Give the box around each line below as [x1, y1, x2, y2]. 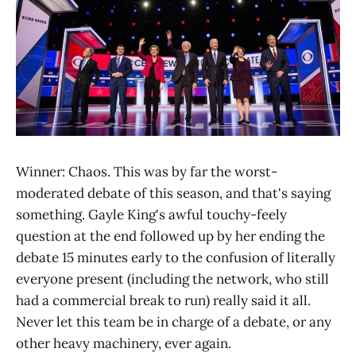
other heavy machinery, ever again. [16, 334, 231, 352]
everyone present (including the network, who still [16, 269, 329, 288]
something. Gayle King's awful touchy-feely [16, 205, 287, 223]
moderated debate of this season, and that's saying [16, 184, 331, 202]
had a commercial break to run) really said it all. [16, 291, 311, 309]
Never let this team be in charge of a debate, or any [16, 312, 331, 331]
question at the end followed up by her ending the [16, 226, 325, 245]
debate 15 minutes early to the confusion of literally [16, 248, 335, 266]
